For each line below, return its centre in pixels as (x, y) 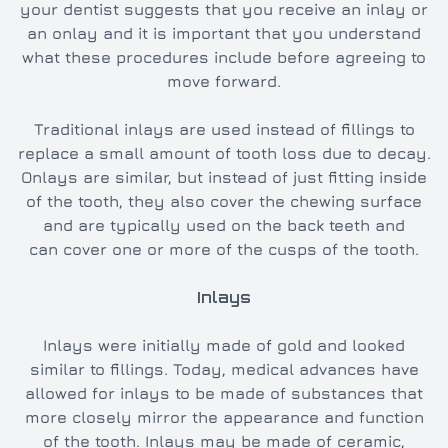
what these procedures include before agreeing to (224, 57)
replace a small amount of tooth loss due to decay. (224, 153)
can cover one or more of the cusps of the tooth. (224, 249)
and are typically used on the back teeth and (224, 225)
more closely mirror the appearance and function (224, 417)
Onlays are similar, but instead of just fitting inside (224, 177)
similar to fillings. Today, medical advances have (224, 369)
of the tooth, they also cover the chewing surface (224, 201)
